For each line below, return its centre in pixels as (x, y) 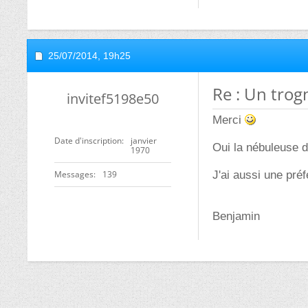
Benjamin (236, 216)
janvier (144, 141)
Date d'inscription (88, 141)
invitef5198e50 (113, 99)
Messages (74, 174)
